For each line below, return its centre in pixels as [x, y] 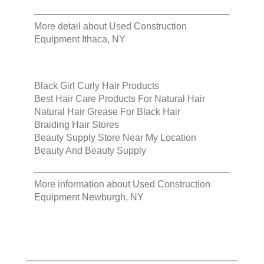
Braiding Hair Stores [77, 125]
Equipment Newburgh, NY [89, 197]
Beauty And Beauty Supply [90, 151]
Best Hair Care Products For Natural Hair [120, 99]
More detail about [72, 27]
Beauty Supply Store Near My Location [115, 138]
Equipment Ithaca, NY [80, 39]
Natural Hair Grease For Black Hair [107, 112]
